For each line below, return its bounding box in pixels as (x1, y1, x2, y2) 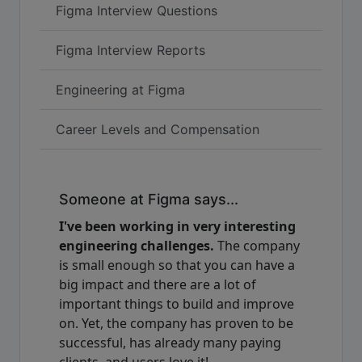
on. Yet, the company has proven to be (59, 314, 293, 332)
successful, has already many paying (59, 333, 281, 351)
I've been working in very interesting (59, 217, 296, 235)
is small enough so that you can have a (59, 255, 295, 274)
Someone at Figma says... (59, 190, 238, 208)
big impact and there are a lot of (59, 275, 256, 293)
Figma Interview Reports (56, 41, 205, 58)
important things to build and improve (59, 294, 294, 313)
